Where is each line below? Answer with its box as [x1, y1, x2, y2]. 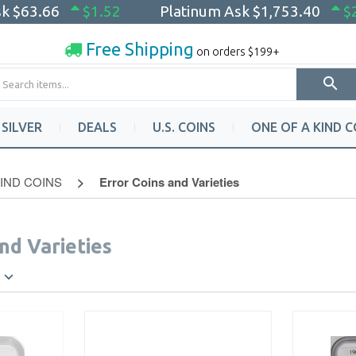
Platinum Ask [160, 2, 253, 20]
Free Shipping [81, 38, 194, 59]
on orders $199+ [193, 44, 280, 58]
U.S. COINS [153, 120, 215, 134]
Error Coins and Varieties [99, 173, 239, 191]
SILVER [2, 120, 42, 134]
